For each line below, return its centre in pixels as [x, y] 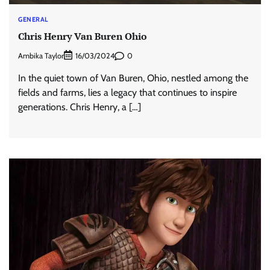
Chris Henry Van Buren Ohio [83, 36]
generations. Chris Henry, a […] [80, 107]
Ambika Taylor [41, 55]
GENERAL [33, 19]
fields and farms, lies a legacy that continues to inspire [127, 93]
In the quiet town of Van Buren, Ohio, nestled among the [133, 78]
